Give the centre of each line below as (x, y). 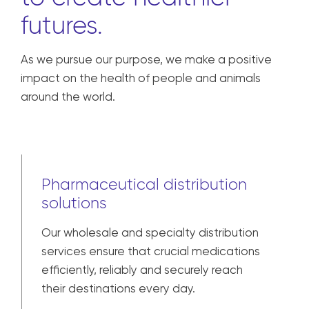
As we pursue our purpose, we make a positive (146, 285)
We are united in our (136, 166)
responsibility (93, 194)
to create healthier (127, 222)
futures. (62, 251)
